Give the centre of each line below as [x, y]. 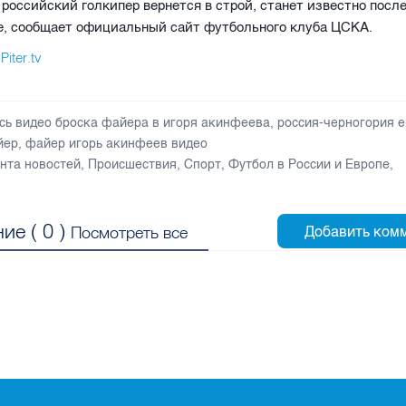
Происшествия [133, 164]
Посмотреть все [130, 232]
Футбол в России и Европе [309, 164]
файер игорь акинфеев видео [117, 143]
